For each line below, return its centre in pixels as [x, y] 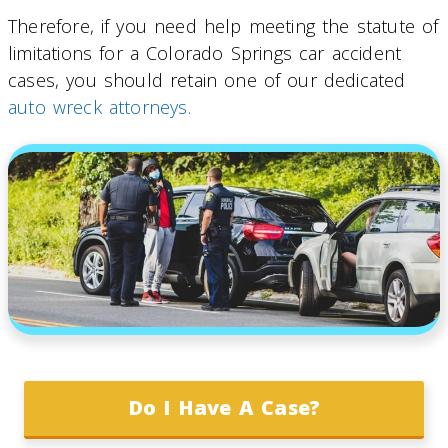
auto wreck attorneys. [99, 106]
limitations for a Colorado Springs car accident [205, 52]
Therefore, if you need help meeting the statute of [223, 25]
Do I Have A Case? [224, 408]
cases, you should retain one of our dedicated [207, 79]
